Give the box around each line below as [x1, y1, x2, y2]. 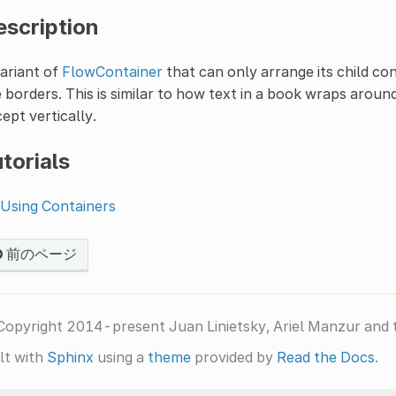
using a [93, 347, 148, 366]
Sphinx [46, 347, 94, 366]
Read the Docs [276, 347, 375, 366]
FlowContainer [61, 62, 163, 80]
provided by [190, 347, 277, 366]
